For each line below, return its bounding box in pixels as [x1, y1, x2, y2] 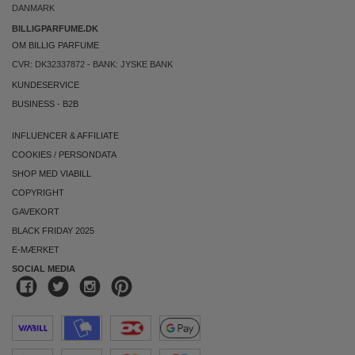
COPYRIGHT [12, 188, 64, 197]
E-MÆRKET [12, 245, 59, 254]
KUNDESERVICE [12, 80, 79, 90]
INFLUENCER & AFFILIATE [12, 131, 119, 140]
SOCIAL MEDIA [12, 264, 75, 273]
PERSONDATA [59, 150, 116, 159]
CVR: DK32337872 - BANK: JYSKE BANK [12, 59, 173, 69]
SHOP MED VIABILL [12, 169, 91, 178]
